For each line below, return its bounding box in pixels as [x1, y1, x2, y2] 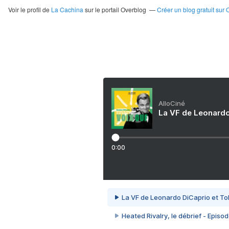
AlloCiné [158, 99, 185, 107]
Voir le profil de [8, 5, 51, 14]
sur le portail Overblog [83, 5, 146, 14]
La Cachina [51, 5, 83, 14]
